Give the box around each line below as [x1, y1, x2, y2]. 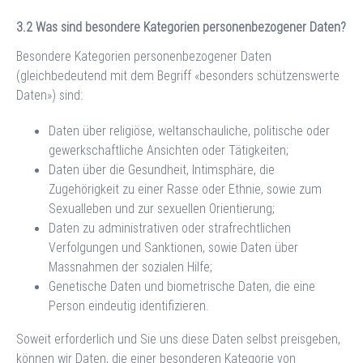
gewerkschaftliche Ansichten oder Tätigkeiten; [49, 142, 288, 158]
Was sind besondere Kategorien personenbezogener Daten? [36, 19, 346, 35]
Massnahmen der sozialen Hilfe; [49, 258, 212, 275]
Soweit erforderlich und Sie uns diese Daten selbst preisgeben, [16, 331, 340, 347]
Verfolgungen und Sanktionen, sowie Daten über [49, 239, 298, 255]
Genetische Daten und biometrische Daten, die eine [49, 278, 315, 294]
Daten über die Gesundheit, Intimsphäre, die [49, 161, 275, 177]
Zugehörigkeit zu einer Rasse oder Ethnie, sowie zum [49, 181, 322, 197]
